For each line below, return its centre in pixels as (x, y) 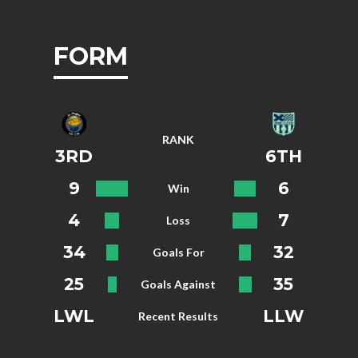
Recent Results (179, 316)
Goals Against (179, 284)
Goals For (178, 252)
